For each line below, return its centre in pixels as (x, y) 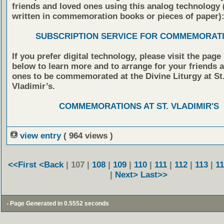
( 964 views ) (88, 135)
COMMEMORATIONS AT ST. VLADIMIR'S (139, 106)
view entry (40, 135)
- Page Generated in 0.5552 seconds (57, 203)
